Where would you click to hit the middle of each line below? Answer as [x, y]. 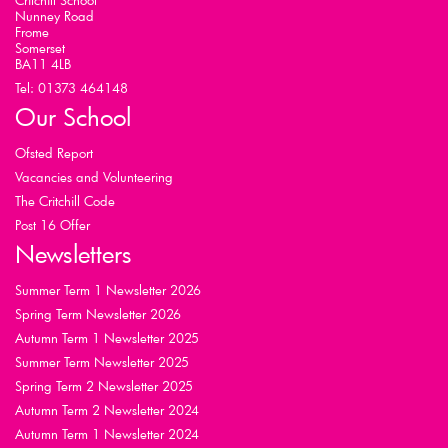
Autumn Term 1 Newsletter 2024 [107, 434]
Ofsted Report [54, 153]
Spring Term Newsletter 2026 [98, 314]
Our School [73, 117]
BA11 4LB [43, 64]
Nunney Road [54, 16]
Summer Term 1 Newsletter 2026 [108, 290]
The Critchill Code [65, 201]
